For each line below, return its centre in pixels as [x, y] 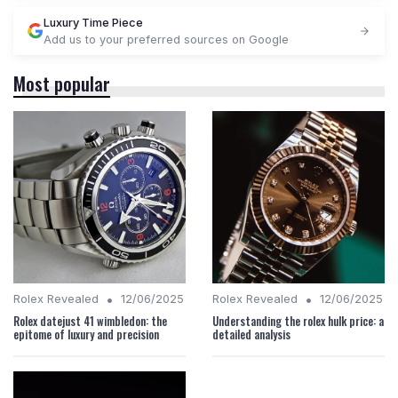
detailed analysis [251, 335]
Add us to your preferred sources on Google [166, 40]
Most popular [62, 84]
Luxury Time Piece [93, 23]
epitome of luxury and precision [86, 335]
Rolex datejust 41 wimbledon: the [90, 322]
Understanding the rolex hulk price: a [298, 322]
